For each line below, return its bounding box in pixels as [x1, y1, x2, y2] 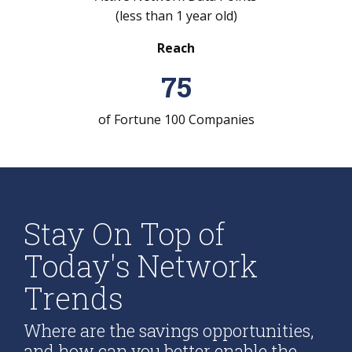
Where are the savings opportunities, [24, 319, 313, 342]
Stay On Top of [24, 214, 225, 253]
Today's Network [24, 246, 258, 285]
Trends [24, 278, 123, 317]
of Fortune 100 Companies [97, 111, 255, 128]
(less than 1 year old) [115, 7, 237, 24]
